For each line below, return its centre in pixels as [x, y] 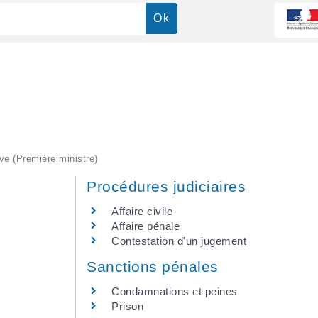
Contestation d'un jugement [179, 241]
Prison [127, 306]
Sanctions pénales [153, 266]
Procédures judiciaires [166, 186]
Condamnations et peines [175, 291]
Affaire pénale [146, 226]
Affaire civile [142, 211]
